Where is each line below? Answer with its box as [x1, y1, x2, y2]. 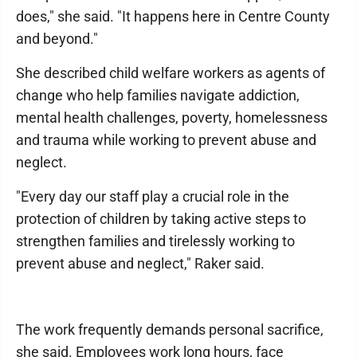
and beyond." [16, 30, 98, 48]
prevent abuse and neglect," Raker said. [16, 255, 265, 273]
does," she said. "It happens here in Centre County [16, 8, 330, 25]
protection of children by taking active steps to [16, 210, 306, 228]
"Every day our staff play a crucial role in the [16, 188, 289, 206]
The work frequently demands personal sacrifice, [16, 321, 324, 339]
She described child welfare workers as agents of [16, 65, 325, 82]
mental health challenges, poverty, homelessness [16, 109, 328, 127]
